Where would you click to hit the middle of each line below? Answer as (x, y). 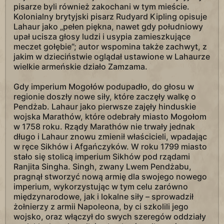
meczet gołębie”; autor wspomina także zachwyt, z (110, 47)
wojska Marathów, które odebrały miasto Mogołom (110, 117)
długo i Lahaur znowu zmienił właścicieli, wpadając (110, 137)
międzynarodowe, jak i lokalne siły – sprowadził (103, 197)
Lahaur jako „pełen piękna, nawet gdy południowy (108, 27)
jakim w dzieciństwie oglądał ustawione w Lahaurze (112, 57)
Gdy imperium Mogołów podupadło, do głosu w (104, 87)
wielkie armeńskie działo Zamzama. (80, 67)
